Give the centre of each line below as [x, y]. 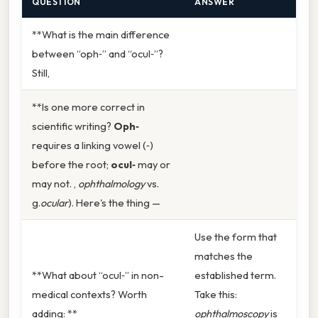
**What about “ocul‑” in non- [98, 275]
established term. [235, 275]
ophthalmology [111, 184]
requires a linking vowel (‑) [93, 146]
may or [153, 165]
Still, [41, 73]
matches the [224, 256]
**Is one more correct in [88, 107]
